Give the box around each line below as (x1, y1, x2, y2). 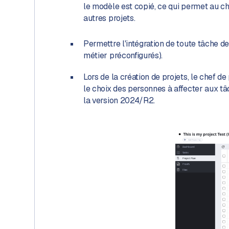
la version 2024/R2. (83, 95, 155, 106)
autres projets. (83, 12, 135, 24)
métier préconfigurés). (83, 50, 163, 61)
